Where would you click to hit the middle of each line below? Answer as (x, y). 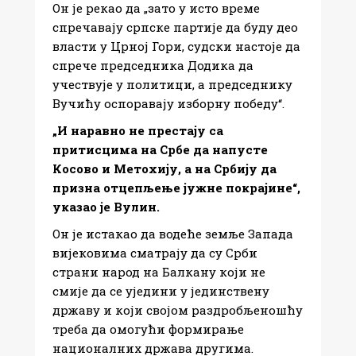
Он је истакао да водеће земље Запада (173, 233)
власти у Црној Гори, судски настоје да (176, 46)
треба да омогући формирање (148, 329)
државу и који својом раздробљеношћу (178, 310)
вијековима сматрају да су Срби (155, 252)
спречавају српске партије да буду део (175, 27)
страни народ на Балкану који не (159, 271)
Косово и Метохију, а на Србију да (164, 168)
